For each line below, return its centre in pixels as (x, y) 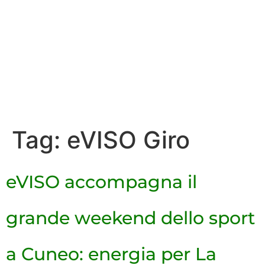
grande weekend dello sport (130, 218)
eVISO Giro (128, 140)
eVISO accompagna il (101, 182)
